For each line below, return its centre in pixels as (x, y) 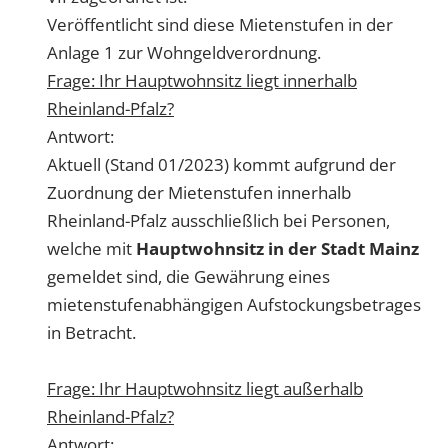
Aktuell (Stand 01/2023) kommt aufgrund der (221, 164)
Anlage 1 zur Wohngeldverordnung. (184, 52)
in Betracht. (91, 332)
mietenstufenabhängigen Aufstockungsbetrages (234, 304)
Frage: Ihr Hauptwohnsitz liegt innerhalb (202, 80)
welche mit (91, 248)
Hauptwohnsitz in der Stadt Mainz (277, 248)
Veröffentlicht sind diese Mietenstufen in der (220, 24)
